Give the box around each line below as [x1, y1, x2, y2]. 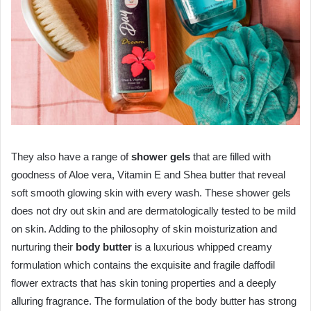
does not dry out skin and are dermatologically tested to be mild [11, 204, 296, 217]
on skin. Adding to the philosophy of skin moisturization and [11, 222, 277, 235]
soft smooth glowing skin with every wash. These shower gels [11, 186, 291, 199]
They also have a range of [11, 150, 131, 162]
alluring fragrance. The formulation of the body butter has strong [11, 294, 296, 307]
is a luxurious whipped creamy [132, 240, 272, 253]
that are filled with [190, 150, 271, 162]
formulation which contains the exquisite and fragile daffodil [11, 258, 275, 271]
